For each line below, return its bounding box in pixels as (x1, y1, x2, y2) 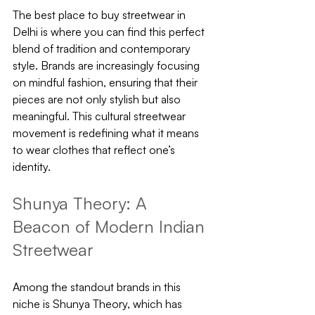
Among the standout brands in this (13, 280, 184, 294)
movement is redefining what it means (13, 126, 202, 140)
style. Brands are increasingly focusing (13, 58, 202, 72)
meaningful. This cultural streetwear (13, 109, 188, 123)
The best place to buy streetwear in (13, 8, 188, 22)
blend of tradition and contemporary (13, 41, 193, 56)
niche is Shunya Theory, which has (13, 297, 185, 311)
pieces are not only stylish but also (13, 92, 184, 106)
